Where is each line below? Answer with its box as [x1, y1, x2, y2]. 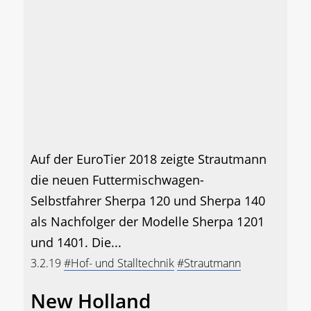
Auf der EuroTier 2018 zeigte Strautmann [31, 151, 267, 168]
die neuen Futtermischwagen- [31, 171, 204, 189]
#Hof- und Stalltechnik [64, 255, 174, 271]
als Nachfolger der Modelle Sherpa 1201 [31, 213, 264, 230]
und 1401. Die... [31, 234, 121, 251]
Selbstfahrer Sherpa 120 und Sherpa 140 [31, 192, 265, 210]
